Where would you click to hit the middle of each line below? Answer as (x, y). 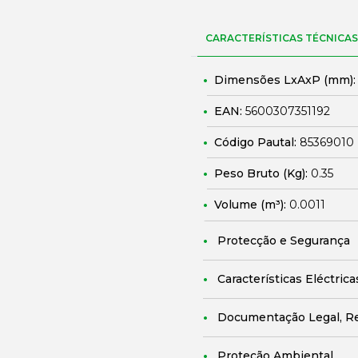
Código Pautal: (257, 142)
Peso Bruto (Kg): (263, 173)
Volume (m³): (252, 205)
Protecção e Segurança (284, 241)
